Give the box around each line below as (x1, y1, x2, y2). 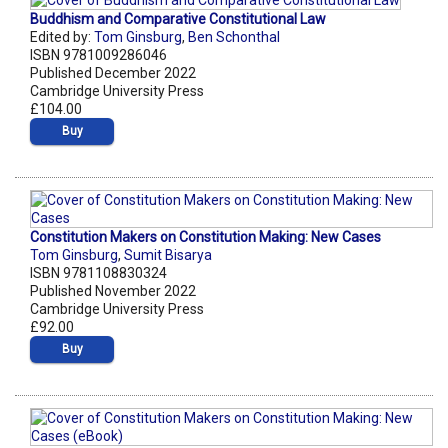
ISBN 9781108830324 (30, 265, 167, 282)
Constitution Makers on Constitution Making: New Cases (30, 229, 381, 246)
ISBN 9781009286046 (30, 47, 167, 64)
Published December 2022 (30, 65, 196, 82)
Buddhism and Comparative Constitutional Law (30, 11, 326, 28)
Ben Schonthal (188, 29, 280, 46)
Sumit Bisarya (124, 247, 212, 264)
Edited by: (30, 29, 94, 46)
